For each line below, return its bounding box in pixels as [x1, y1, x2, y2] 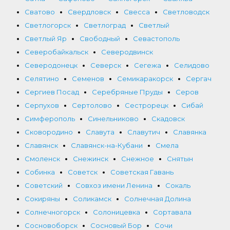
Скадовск [151, 114, 185, 123]
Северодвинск [101, 47, 153, 56]
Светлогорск [25, 21, 71, 29]
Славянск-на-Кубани [71, 141, 143, 149]
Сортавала [153, 207, 191, 216]
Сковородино [25, 127, 73, 136]
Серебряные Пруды [92, 87, 163, 96]
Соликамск [73, 194, 111, 203]
